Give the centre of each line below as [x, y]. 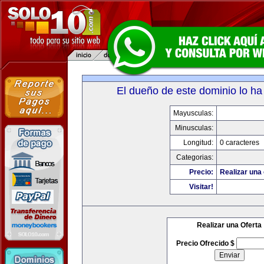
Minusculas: [194, 128]
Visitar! [201, 187]
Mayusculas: [193, 113]
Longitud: [198, 143]
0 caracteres [239, 143]
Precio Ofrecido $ [206, 243]
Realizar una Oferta [229, 225]
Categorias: [194, 157]
